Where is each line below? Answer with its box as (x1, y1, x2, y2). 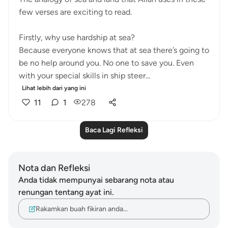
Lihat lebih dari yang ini (22, 84, 86, 92)
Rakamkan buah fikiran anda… (36, 204, 128, 213)
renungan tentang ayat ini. (18, 187, 114, 197)
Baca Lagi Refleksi (85, 126, 143, 134)
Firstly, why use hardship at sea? (19, 33, 135, 42)
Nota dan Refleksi (18, 162, 90, 174)
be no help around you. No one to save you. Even (19, 58, 194, 68)
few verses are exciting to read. (19, 7, 132, 17)
